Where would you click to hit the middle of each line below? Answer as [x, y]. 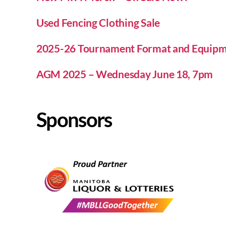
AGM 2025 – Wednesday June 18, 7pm [125, 74]
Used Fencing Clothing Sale [98, 23]
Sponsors [74, 120]
